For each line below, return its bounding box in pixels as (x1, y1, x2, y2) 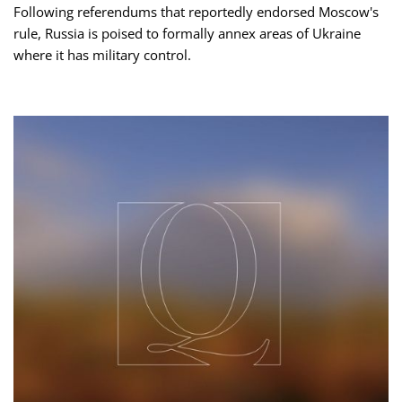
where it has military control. (13, 46, 191, 65)
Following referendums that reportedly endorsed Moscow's (13, 3, 379, 22)
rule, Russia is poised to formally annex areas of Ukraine (13, 24, 361, 43)
